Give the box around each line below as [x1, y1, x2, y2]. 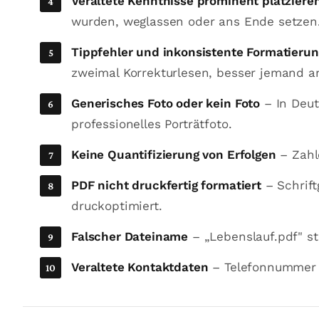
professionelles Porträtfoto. [71, 117, 232, 131]
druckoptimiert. [71, 199, 162, 213]
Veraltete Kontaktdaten [71, 260, 209, 274]
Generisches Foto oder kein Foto [71, 96, 261, 110]
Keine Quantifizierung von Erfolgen [71, 147, 276, 162]
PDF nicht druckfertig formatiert [71, 178, 261, 192]
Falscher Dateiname [71, 229, 189, 244]
